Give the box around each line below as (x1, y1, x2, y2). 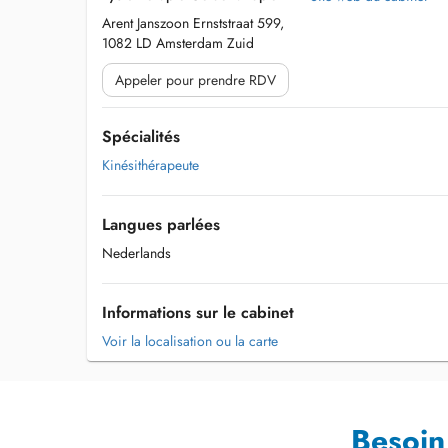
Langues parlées (102, 213, 220, 236)
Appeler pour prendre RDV (115, 70, 276, 90)
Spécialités (102, 125, 180, 148)
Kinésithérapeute (102, 155, 199, 175)
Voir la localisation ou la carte (102, 331, 278, 351)
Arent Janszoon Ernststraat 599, (102, 13, 284, 33)
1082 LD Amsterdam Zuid (102, 33, 254, 53)
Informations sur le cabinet (102, 301, 294, 324)
